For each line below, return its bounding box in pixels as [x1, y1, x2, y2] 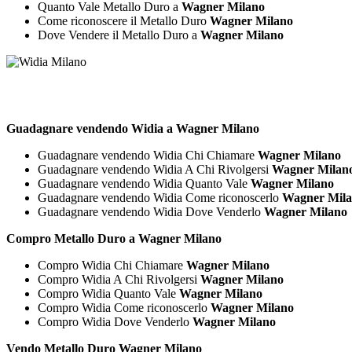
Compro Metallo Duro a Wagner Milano [6, 231, 222, 245]
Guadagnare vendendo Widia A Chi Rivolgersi [38, 162, 272, 176]
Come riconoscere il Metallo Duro [38, 14, 210, 28]
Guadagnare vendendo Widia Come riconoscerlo [38, 190, 282, 204]
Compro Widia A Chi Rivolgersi [38, 272, 200, 286]
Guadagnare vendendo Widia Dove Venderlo [38, 204, 264, 218]
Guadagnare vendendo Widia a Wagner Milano [6, 121, 259, 135]
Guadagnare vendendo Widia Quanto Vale [38, 176, 251, 190]
